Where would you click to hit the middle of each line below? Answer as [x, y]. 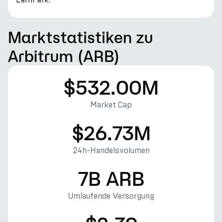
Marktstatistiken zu [81, 37]
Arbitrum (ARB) [64, 56]
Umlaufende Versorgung [111, 196]
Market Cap [111, 105]
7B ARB [111, 178]
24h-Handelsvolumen [111, 150]
